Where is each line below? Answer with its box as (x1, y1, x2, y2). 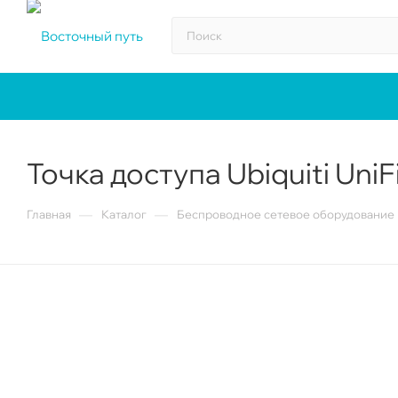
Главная (27, 207, 71, 221)
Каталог (101, 207, 147, 221)
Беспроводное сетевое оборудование (177, 207, 394, 221)
